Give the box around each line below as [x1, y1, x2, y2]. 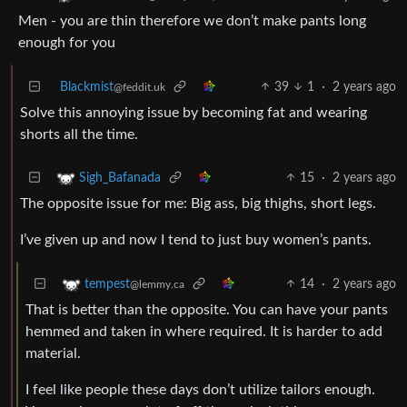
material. [25, 345, 81, 361]
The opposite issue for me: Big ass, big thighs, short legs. [20, 195, 376, 211]
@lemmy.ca [130, 278, 184, 290]
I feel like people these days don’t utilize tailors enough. [25, 382, 375, 397]
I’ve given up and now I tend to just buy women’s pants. [20, 232, 372, 247]
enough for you [18, 35, 115, 50]
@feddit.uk [114, 81, 165, 93]
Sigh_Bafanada [79, 171, 161, 184]
